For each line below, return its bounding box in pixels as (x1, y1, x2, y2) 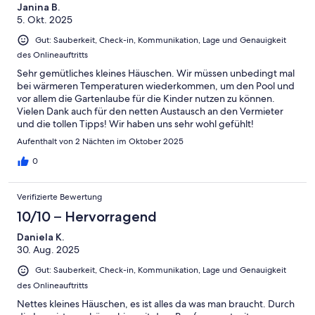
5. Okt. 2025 (17, 13, 72, 27)
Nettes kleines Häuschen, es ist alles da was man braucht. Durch (17, 297, 295, 310)
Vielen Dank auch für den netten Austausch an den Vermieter (17, 105, 283, 118)
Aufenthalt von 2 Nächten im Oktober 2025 (17, 136, 184, 148)
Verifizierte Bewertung (17, 191, 102, 203)
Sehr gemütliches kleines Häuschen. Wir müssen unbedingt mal (17, 67, 295, 80)
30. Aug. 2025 (17, 243, 79, 257)
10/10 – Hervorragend (17, 208, 157, 226)
